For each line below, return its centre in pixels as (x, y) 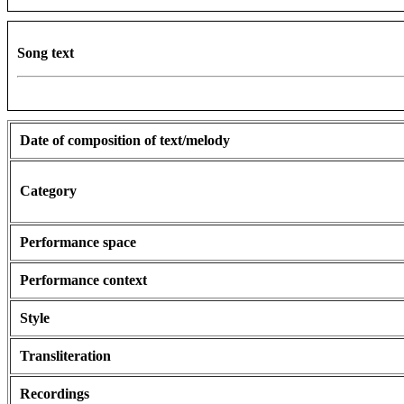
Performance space (78, 243)
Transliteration (65, 356)
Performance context (83, 280)
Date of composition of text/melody (125, 141)
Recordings (55, 394)
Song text (46, 53)
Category (48, 191)
